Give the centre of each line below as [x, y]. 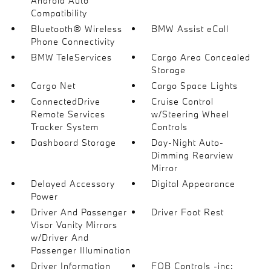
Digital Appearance [194, 184]
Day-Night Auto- [188, 142]
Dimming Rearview [193, 155]
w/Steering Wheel [191, 114]
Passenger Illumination [80, 250]
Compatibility [59, 13]
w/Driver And [60, 237]
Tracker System [64, 127]
